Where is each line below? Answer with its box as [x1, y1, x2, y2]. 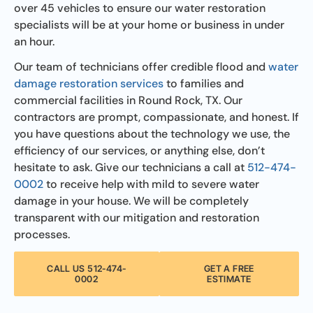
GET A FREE [203, 263, 254, 274]
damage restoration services [14, 75, 163, 91]
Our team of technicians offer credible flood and [14, 59, 268, 74]
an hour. [14, 34, 54, 49]
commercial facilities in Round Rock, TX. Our [14, 92, 242, 108]
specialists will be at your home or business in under [14, 17, 284, 32]
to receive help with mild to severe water [43, 176, 259, 191]
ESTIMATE [207, 273, 252, 284]
